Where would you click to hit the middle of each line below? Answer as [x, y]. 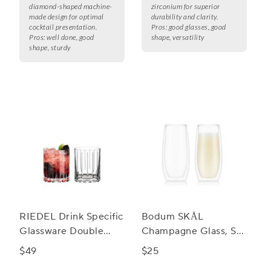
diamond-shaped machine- [71, 7]
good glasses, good [197, 27]
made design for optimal [67, 17]
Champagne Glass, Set [194, 231]
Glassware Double [61, 231]
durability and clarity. [184, 17]
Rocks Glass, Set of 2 [68, 246]
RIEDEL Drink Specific [71, 217]
